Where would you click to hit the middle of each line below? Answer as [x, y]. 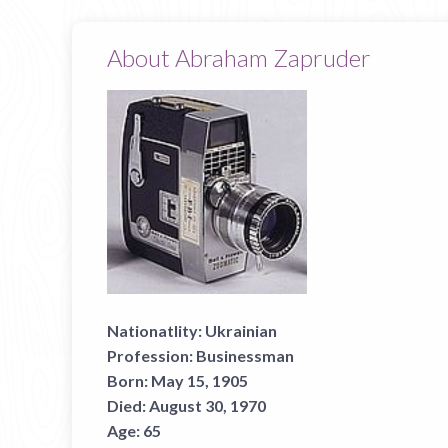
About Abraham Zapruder [239, 57]
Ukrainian [241, 330]
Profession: [150, 355]
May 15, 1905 [199, 380]
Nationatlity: [154, 330]
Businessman [245, 355]
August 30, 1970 [207, 405]
